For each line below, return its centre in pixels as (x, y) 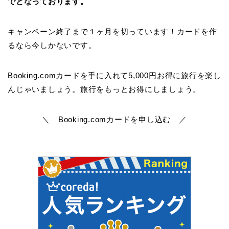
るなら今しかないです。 (52, 45)
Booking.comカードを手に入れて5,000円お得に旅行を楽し (114, 75)
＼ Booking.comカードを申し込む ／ (114, 119)
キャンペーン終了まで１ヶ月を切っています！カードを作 (112, 31)
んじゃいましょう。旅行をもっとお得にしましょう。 (105, 89)
